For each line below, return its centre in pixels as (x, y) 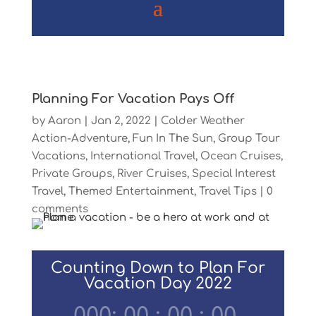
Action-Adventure (79, 139)
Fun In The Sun (172, 139)
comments (60, 209)
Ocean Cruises (240, 156)
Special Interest (233, 174)
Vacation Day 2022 (158, 284)
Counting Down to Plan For (158, 268)
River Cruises (152, 174)
